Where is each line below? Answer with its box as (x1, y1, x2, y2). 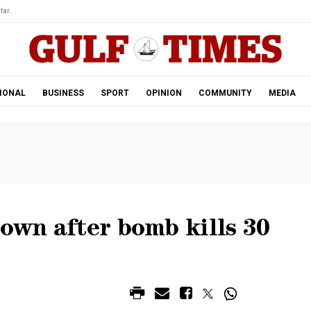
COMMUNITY (198, 88, 252, 98)
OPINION (145, 88, 182, 98)
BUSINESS (42, 88, 84, 98)
